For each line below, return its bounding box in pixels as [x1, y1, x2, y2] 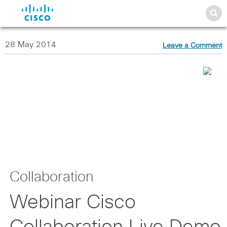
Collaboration [9, 170, 93, 184]
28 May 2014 [5, 41, 56, 49]
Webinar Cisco [9, 193, 136, 212]
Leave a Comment [163, 42, 222, 49]
